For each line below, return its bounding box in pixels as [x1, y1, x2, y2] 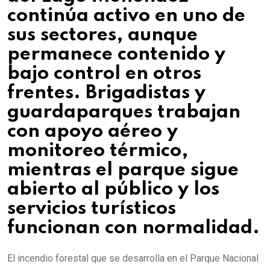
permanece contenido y [7, 45, 225, 64]
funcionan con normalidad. [7, 218, 260, 237]
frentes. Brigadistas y [7, 83, 206, 102]
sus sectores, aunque [7, 25, 198, 45]
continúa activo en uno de [7, 6, 245, 25]
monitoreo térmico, [7, 141, 188, 160]
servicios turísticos [7, 199, 176, 218]
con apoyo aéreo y [7, 122, 178, 141]
